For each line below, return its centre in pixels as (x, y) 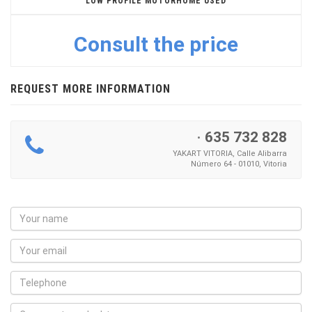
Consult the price (156, 44)
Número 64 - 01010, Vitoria (239, 164)
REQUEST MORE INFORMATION (91, 88)
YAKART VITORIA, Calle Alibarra (230, 153)
